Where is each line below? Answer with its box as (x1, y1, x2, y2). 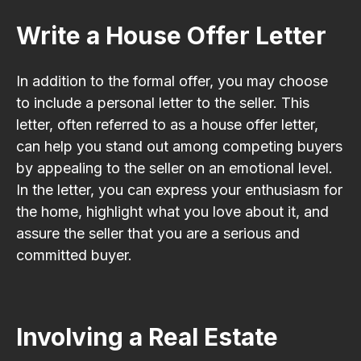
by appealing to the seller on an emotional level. (16, 159, 333, 176)
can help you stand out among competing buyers (16, 137, 342, 155)
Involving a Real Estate (16, 322, 278, 351)
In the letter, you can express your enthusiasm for (16, 180, 342, 198)
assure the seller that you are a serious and (16, 224, 300, 242)
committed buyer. (16, 246, 132, 263)
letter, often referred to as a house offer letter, (16, 115, 318, 133)
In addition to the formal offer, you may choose (16, 72, 328, 89)
